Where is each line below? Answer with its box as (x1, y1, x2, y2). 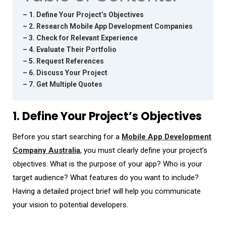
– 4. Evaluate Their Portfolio (23, 45, 117, 53)
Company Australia (13, 145, 80, 155)
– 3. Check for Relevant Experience (23, 33, 138, 42)
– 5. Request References (23, 56, 104, 65)
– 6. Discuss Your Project (23, 68, 107, 77)
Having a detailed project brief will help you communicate (13, 186, 201, 196)
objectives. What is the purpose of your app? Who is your (13, 159, 202, 168)
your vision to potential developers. (13, 200, 128, 209)
